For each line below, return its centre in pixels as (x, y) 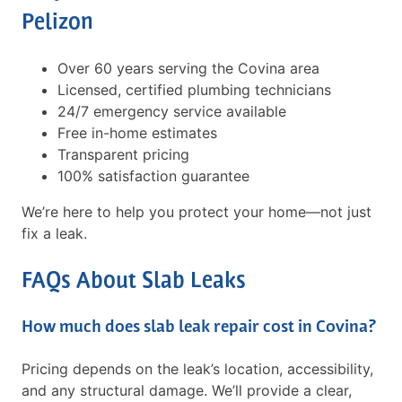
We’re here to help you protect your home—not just (197, 212)
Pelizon (57, 24)
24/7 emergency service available (172, 112)
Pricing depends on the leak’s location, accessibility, (197, 368)
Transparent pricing (123, 155)
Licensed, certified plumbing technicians (194, 90)
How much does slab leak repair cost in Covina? (199, 328)
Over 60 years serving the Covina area (188, 69)
